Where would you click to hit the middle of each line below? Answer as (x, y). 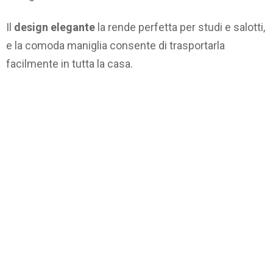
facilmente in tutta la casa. (69, 63)
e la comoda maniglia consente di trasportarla (115, 45)
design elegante (55, 27)
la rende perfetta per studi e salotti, (180, 27)
